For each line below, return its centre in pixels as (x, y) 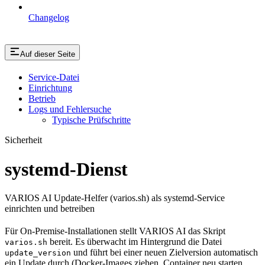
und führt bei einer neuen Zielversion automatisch (164, 252)
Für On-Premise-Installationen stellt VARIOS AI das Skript (115, 231)
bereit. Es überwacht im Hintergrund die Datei (135, 241)
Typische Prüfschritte (91, 120)
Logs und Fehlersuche (70, 109)
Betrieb (42, 99)
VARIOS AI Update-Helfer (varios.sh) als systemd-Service (115, 198)
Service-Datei (54, 77)
